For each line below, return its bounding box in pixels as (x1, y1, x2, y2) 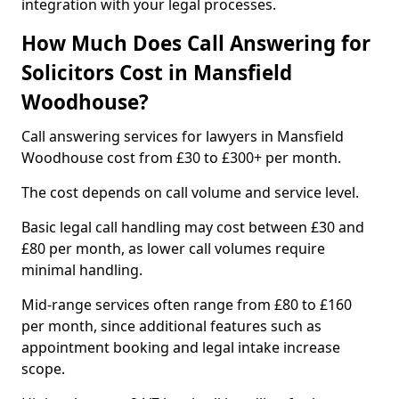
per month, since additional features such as (21, 316, 322, 336)
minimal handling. (21, 260, 142, 280)
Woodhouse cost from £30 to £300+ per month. (21, 148, 341, 167)
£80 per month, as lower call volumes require (21, 239, 325, 258)
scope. (21, 359, 65, 379)
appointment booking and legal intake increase (21, 338, 340, 357)
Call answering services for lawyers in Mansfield (21, 126, 344, 146)
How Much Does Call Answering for (21, 29, 370, 57)
